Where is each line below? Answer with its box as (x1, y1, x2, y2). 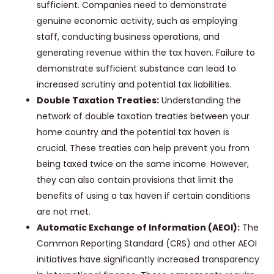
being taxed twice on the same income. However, (37, 158, 249, 171)
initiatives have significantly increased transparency (37, 253, 259, 266)
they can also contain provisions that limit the (37, 174, 234, 187)
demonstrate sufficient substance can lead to (37, 62, 236, 75)
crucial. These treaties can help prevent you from (37, 142, 250, 155)
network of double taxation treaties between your (37, 110, 250, 123)
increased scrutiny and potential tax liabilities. (37, 78, 231, 91)
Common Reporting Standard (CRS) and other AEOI (37, 237, 257, 250)
